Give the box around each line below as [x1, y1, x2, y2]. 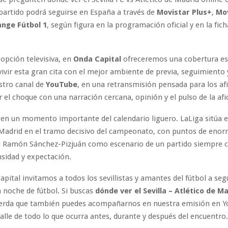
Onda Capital [73, 54, 121, 64]
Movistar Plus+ [157, 7, 212, 17]
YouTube [46, 79, 77, 89]
